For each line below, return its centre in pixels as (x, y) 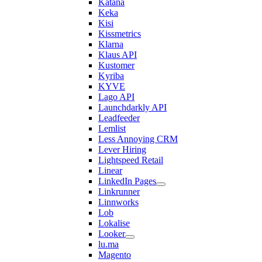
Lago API (116, 97)
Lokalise (114, 223)
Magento (115, 255)
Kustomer (116, 65)
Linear (110, 170)
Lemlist (112, 128)
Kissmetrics (120, 34)
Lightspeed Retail (131, 160)
